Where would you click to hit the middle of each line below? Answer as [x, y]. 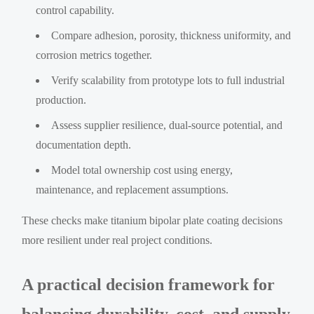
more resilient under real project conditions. [117, 240]
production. [61, 100]
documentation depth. [84, 144]
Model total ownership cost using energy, [142, 170]
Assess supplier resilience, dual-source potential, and [167, 125]
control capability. [75, 10]
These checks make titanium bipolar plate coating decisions [152, 220]
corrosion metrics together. [94, 55]
